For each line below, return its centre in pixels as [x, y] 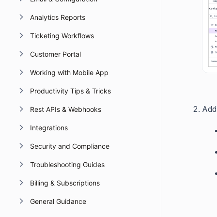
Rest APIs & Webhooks [65, 109]
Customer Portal [55, 54]
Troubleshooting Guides [67, 164]
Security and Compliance [70, 146]
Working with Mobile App [69, 72]
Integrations [49, 128]
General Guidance [58, 201]
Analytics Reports [57, 17]
